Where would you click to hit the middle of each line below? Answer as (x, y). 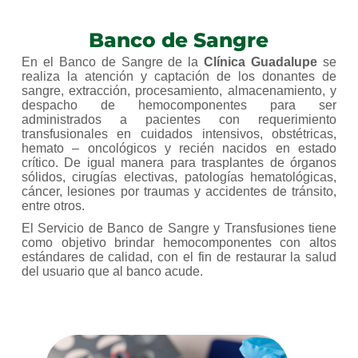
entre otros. (53, 206)
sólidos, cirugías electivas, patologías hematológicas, (179, 177)
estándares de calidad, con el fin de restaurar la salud (179, 257)
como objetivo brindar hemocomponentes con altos (179, 243)
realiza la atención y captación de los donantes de (179, 77)
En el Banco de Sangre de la (113, 62)
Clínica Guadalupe (261, 62)
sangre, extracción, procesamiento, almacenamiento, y (179, 91)
